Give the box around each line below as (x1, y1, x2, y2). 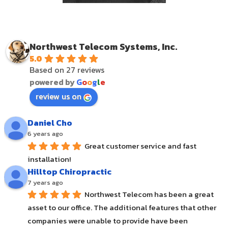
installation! (27, 153, 71, 165)
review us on (36, 90, 81, 103)
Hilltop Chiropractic (27, 165, 111, 178)
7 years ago (27, 177, 63, 187)
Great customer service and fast (84, 139, 196, 152)
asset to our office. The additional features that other (27, 202, 216, 214)
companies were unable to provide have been (27, 215, 188, 227)
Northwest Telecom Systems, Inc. (30, 40, 177, 54)
